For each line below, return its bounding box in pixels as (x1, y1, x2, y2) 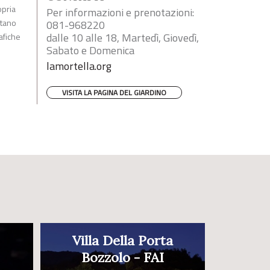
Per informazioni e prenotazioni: (46, 4, 194, 21)
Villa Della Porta (72, 232, 173, 250)
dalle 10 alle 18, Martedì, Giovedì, (46, 30, 199, 46)
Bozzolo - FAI (81, 249, 164, 266)
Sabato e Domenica (46, 42, 134, 59)
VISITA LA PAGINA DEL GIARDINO (62, 87, 166, 99)
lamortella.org (46, 58, 111, 75)
